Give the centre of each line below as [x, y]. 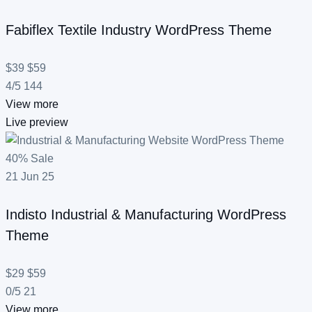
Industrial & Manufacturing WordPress [169, 215]
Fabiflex [32, 30]
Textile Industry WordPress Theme [165, 30]
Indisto [28, 215]
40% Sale [30, 158]
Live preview [37, 122]
